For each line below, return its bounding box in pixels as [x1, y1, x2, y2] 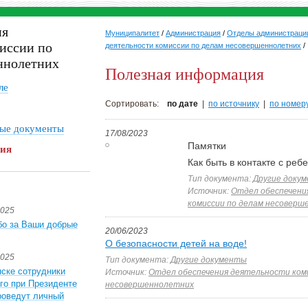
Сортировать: [105, 99, 167, 109]
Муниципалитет [105, 29, 159, 37]
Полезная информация [105, 65, 264, 83]
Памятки [188, 140, 226, 151]
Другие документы [170, 255, 247, 265]
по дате [167, 99, 198, 109]
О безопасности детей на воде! [105, 238, 247, 249]
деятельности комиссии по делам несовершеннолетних [105, 41, 301, 49]
